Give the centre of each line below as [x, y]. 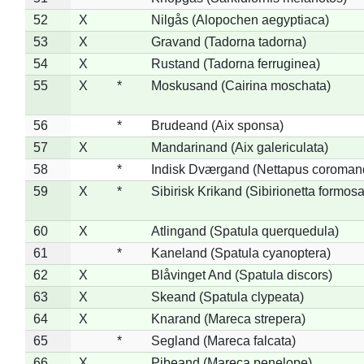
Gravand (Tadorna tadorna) [228, 41]
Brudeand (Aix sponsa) [217, 125]
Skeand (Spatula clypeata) [227, 297]
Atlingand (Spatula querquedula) [245, 231]
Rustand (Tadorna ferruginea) [235, 63]
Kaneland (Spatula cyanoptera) [240, 253]
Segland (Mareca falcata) [223, 340]
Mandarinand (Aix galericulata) [239, 147]
